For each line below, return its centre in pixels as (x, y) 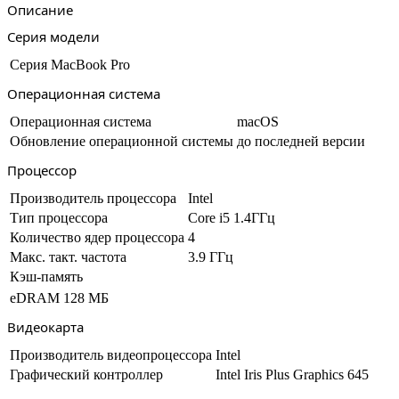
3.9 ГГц (211, 257)
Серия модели (53, 37)
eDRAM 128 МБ (59, 298)
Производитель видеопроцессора (111, 355)
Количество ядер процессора (97, 237)
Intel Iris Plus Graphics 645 (292, 375)
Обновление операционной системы (122, 141)
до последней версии (301, 141)
